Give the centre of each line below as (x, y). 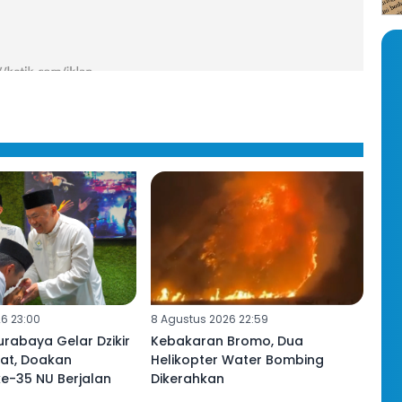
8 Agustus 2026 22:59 (209, 319)
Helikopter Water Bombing (237, 359)
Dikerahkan (187, 378)
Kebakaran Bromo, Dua (227, 341)
